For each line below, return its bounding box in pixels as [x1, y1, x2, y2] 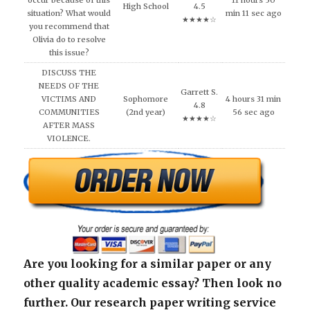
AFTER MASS [43, 120, 95, 130]
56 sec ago [232, 107, 275, 117]
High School [122, 1, 170, 11]
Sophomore [123, 94, 169, 104]
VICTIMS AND [42, 94, 97, 104]
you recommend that [28, 21, 109, 31]
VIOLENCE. [47, 134, 91, 143]
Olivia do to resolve [32, 35, 106, 44]
